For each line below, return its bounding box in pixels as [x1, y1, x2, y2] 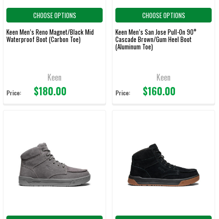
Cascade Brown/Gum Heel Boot [115, 34, 192, 44]
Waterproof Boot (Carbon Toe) [6, 34, 81, 44]
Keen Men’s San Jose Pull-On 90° [115, 26, 197, 37]
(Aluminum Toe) [115, 41, 153, 51]
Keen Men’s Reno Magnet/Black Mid [6, 26, 94, 37]
